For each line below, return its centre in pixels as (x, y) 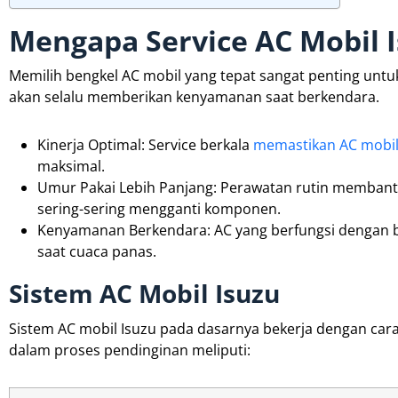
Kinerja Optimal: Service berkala (145, 144)
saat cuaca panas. (97, 251)
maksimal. (71, 166)
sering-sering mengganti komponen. (159, 208)
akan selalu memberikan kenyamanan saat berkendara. (194, 96)
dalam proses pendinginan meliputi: (130, 350)
